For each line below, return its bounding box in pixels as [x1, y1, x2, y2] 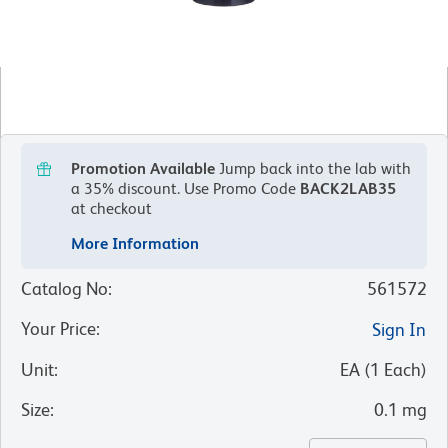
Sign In [372, 319, 426, 341]
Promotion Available [71, 159, 215, 179]
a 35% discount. [71, 179, 180, 199]
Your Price [21, 318, 96, 340]
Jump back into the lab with [219, 159, 411, 179]
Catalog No [21, 278, 108, 300]
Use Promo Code [180, 179, 300, 199]
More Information [71, 234, 199, 254]
